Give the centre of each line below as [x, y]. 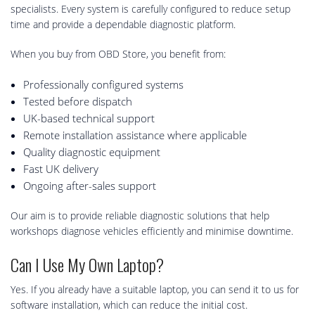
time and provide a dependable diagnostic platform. [123, 25]
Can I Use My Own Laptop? [87, 265]
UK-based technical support [89, 118]
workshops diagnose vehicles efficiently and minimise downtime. [152, 231]
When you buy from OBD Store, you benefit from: [118, 54]
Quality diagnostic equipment [91, 152]
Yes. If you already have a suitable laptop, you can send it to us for [155, 290]
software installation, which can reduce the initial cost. [129, 305]
